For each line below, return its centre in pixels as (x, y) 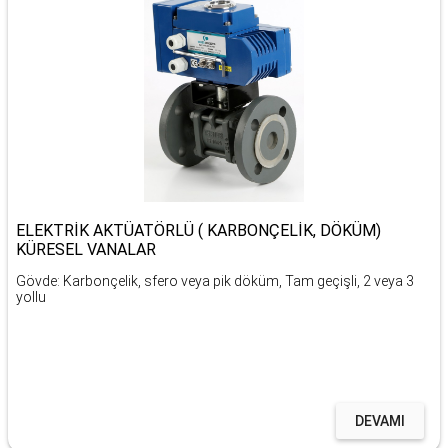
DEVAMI (380, 421)
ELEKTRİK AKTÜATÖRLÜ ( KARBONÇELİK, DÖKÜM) (198, 230)
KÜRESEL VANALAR (86, 249)
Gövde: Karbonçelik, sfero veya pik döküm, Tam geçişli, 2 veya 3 (215, 281)
